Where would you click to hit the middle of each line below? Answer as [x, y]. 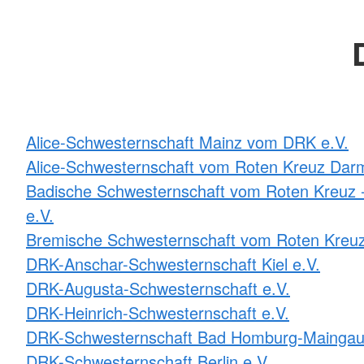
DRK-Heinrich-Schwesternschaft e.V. [158, 313]
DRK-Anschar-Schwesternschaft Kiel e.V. [173, 264]
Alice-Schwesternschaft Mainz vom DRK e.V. [187, 142]
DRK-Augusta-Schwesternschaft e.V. [158, 288]
